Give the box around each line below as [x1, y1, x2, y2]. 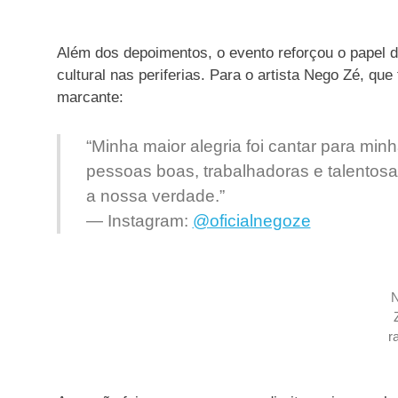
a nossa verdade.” [85, 186, 225, 205]
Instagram [107, 211, 184, 230]
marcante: [57, 89, 123, 107]
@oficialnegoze [192, 211, 311, 230]
